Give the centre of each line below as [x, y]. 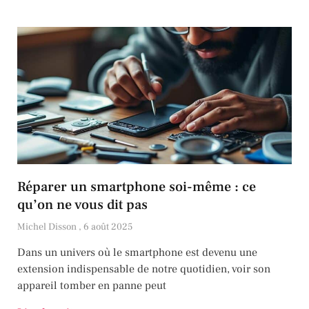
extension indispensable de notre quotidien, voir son [144, 269]
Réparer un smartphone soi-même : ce [137, 187]
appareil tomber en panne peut [92, 286]
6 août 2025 [108, 227]
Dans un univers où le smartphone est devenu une [137, 253]
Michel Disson [48, 227]
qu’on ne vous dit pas [82, 205]
